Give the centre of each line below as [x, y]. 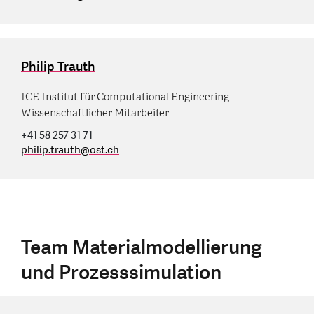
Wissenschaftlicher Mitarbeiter [95, 112]
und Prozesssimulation [121, 272]
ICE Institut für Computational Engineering [125, 96]
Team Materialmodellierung [142, 247]
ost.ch [104, 150]
